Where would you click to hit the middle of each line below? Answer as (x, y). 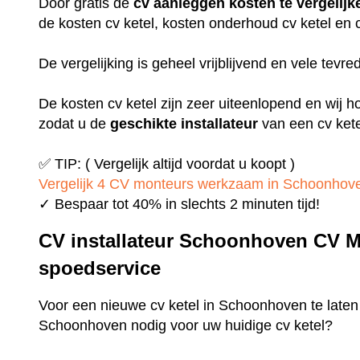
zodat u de (75, 123)
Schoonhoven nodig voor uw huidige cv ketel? (188, 326)
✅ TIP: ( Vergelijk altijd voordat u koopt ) (167, 164)
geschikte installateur (184, 123)
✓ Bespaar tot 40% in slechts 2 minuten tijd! (180, 204)
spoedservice (100, 268)
